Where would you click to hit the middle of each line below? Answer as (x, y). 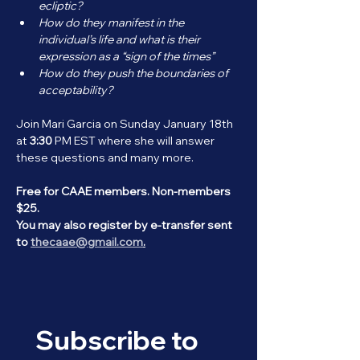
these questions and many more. (105, 157)
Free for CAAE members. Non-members (125, 191)
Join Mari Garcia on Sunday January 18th (126, 123)
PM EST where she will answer (135, 140)
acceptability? (76, 90)
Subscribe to (117, 339)
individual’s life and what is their (121, 39)
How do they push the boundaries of (135, 73)
